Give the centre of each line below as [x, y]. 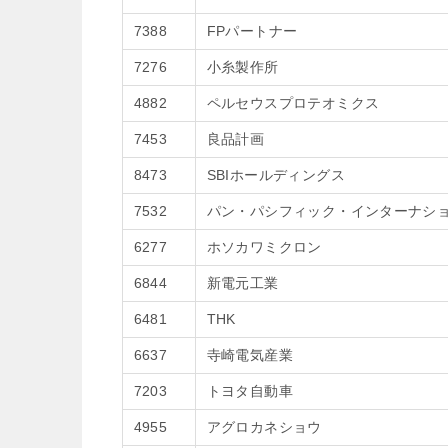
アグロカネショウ [264, 427]
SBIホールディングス [275, 175]
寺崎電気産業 [249, 355]
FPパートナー [252, 31]
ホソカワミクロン [264, 247]
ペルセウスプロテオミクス [293, 103]
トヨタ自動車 [249, 391]
